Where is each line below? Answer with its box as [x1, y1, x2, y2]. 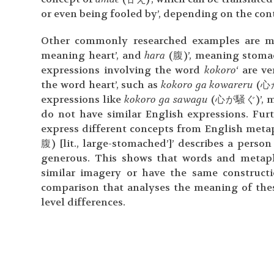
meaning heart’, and [41, 49, 145, 62]
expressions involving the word [41, 64, 204, 76]
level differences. [41, 196, 126, 209]
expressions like [41, 93, 125, 106]
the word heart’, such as [41, 78, 161, 91]
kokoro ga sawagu [124, 93, 211, 106]
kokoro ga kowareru [160, 78, 257, 91]
